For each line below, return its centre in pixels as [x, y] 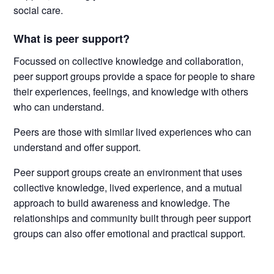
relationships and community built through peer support [132, 218]
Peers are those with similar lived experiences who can [133, 132]
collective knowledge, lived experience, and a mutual [128, 188]
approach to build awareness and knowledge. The [122, 203]
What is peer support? [72, 38]
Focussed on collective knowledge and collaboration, [129, 61]
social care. [39, 10]
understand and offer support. [77, 147]
